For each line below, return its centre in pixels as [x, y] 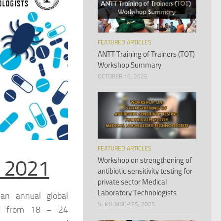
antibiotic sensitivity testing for [145, 171]
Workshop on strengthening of [145, 161]
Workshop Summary [129, 65]
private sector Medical [132, 182]
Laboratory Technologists [137, 193]
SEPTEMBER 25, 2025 [126, 204]
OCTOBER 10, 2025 [123, 77]
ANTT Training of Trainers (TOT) [146, 55]
